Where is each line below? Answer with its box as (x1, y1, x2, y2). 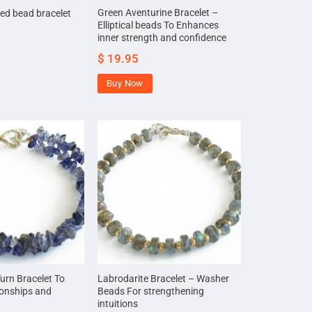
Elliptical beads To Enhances (97, 19, 219, 31)
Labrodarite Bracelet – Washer (97, 273, 230, 286)
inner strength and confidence (97, 31, 227, 44)
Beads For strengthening (97, 286, 205, 298)
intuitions (97, 298, 139, 311)
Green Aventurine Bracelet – (97, 6, 219, 19)
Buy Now (107, 77, 143, 88)
